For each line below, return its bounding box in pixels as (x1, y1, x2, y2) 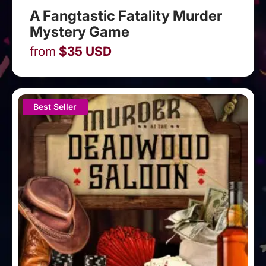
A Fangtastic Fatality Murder (30, 7, 222, 25)
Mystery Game (30, 23, 129, 41)
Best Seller (33, 102, 77, 112)
